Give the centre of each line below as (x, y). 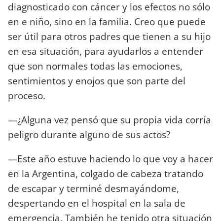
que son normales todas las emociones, (95, 66)
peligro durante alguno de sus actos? (89, 135)
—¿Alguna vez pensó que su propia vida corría (110, 120)
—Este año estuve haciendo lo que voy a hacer (110, 159)
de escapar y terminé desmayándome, (93, 188)
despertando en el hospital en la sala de (97, 203)
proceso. (27, 96)
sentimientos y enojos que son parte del (97, 81)
